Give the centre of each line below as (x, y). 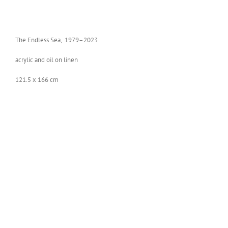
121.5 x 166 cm (37, 79)
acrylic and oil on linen (47, 60)
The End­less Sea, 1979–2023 (56, 40)
